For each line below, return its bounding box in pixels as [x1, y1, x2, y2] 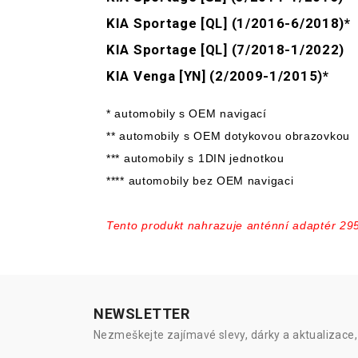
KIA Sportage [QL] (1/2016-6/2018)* [106, 15, 351, 32]
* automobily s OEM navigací [106, 107, 267, 121]
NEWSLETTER [93, 305, 190, 323]
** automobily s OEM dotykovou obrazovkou [106, 129, 350, 143]
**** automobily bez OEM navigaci [106, 174, 294, 188]
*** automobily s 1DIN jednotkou [106, 152, 284, 165]
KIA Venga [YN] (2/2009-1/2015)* [106, 68, 329, 85]
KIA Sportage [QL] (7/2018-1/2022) [106, 42, 345, 58]
